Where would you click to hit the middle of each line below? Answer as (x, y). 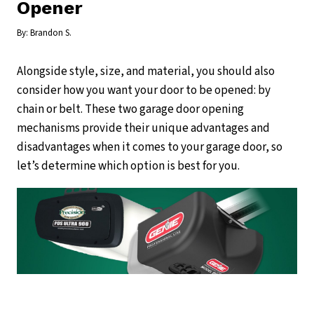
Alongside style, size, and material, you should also (146, 71)
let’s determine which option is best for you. (128, 166)
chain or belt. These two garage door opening (130, 109)
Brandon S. (51, 33)
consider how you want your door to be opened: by (144, 90)
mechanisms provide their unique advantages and (143, 128)
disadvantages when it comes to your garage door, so (150, 147)
